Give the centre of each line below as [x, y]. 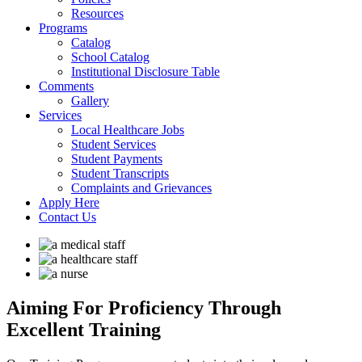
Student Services [114, 144]
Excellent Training [84, 329]
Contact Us [67, 217]
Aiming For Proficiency [107, 307]
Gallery [90, 101]
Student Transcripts [120, 173]
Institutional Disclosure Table [145, 72]
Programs [63, 28]
